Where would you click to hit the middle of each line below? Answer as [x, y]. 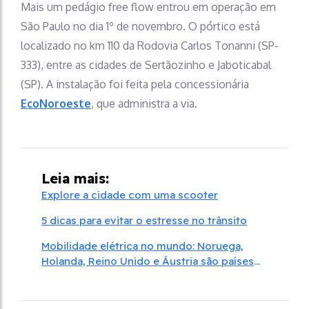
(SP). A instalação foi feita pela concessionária [135, 84]
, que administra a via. [144, 103]
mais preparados [84, 276]
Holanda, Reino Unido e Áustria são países [148, 261]
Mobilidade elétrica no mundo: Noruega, [142, 246]
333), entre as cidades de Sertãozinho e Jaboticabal [146, 65]
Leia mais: [75, 178]
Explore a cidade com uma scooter [130, 195]
